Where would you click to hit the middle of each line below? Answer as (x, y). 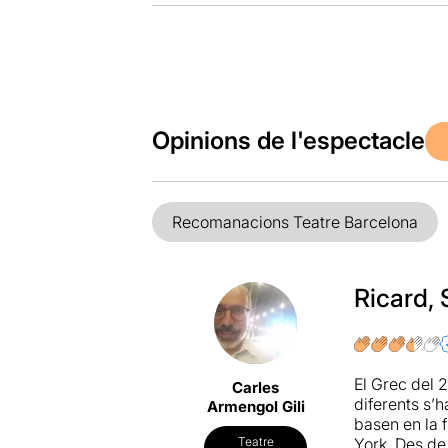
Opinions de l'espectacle (288, 141)
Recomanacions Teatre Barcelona (294, 221)
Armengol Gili (255, 407)
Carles (256, 388)
